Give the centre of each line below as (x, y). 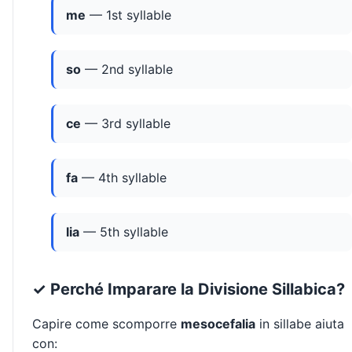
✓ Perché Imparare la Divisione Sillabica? (189, 290)
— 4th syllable (122, 178)
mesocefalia (218, 324)
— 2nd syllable (127, 70)
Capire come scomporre (106, 324)
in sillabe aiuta (300, 324)
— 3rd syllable (126, 124)
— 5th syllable (124, 232)
